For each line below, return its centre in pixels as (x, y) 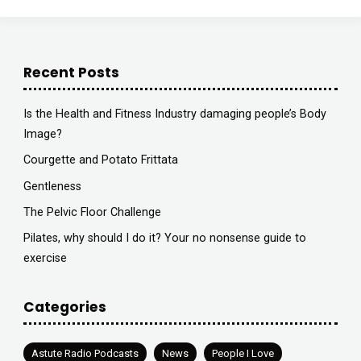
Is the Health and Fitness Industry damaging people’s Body (174, 114)
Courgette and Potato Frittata (100, 160)
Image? (42, 135)
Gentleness (52, 186)
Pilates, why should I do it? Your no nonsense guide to (164, 238)
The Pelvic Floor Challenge (92, 212)
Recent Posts (71, 72)
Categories (64, 307)
